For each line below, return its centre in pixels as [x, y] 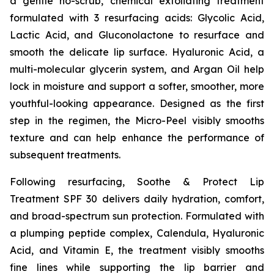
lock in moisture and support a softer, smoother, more [137, 86]
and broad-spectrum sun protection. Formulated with [137, 216]
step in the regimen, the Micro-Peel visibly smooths [137, 120]
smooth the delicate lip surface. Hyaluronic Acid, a [137, 52]
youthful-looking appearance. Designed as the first [137, 103]
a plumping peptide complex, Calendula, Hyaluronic [137, 233]
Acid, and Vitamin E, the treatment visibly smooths [137, 250]
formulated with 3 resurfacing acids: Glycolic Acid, [137, 18]
